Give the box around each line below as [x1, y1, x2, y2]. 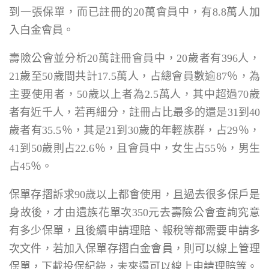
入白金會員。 [9, 24, 74, 36]
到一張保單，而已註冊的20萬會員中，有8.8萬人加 [9, 6, 260, 18]
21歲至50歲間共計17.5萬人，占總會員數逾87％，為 [9, 70, 260, 82]
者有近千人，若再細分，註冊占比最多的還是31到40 [9, 106, 260, 118]
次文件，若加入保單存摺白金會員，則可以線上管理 [9, 243, 260, 255]
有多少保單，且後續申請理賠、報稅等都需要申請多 [9, 225, 260, 237]
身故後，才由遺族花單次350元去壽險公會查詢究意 [9, 207, 260, 219]
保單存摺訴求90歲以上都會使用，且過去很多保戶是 [9, 189, 260, 201]
